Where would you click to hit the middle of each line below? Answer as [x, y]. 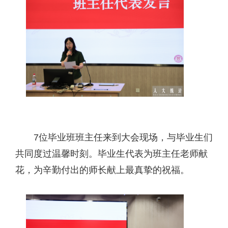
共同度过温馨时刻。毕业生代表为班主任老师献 [111, 154]
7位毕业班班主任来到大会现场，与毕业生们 [123, 138]
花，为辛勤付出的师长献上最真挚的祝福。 [102, 170]
